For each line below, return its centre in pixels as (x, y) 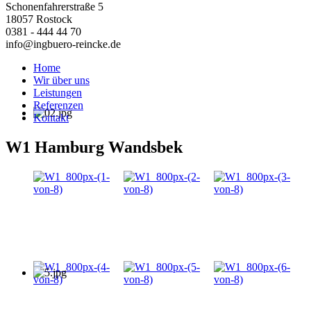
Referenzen (58, 105)
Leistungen (58, 92)
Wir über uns (61, 80)
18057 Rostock (39, 19)
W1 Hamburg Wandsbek (94, 147)
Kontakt (51, 117)
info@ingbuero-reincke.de (63, 44)
